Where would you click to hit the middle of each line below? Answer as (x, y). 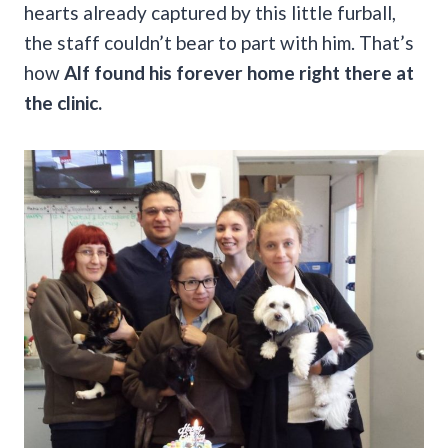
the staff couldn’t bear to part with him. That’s (219, 42)
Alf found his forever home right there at (239, 72)
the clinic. (63, 102)
